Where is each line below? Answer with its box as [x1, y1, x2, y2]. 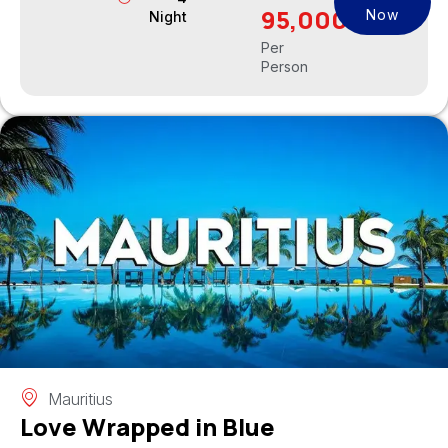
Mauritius [47, 388, 113, 409]
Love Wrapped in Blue [20, 409, 275, 443]
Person [260, 57, 308, 75]
